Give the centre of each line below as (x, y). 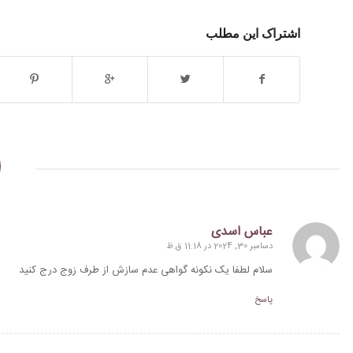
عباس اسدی (242, 232)
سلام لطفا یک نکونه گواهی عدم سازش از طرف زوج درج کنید (146, 270)
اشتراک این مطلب (253, 33)
